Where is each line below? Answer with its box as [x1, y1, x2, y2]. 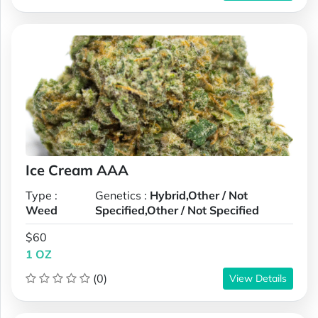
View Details [229, 271, 287, 285]
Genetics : [95, 187, 150, 202]
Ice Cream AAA [26, 160, 128, 179]
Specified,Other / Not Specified [95, 202, 260, 217]
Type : [26, 187, 57, 202]
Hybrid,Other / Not [150, 187, 248, 202]
